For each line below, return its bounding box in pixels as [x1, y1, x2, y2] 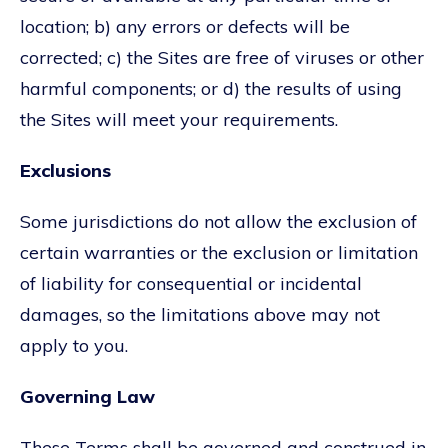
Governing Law [20, 384, 155, 408]
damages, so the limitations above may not [20, 302, 380, 326]
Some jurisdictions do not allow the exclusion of [20, 209, 417, 233]
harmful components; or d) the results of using [20, 76, 402, 100]
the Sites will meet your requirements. [20, 107, 338, 131]
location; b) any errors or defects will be [20, 14, 350, 38]
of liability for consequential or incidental [20, 271, 362, 295]
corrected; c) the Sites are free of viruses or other [20, 45, 424, 69]
